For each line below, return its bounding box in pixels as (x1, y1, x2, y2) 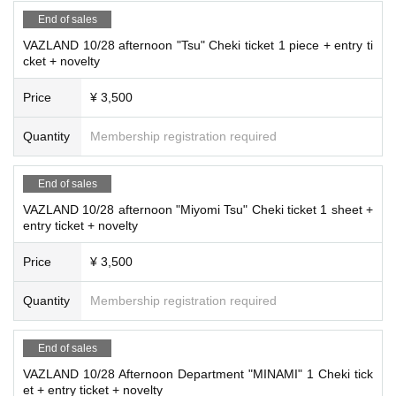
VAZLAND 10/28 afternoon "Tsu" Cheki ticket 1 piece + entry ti (23, 37, 373, 52)
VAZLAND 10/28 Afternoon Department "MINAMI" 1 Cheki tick (23, 366, 373, 381)
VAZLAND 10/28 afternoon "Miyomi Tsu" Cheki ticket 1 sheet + (23, 202, 373, 217)
